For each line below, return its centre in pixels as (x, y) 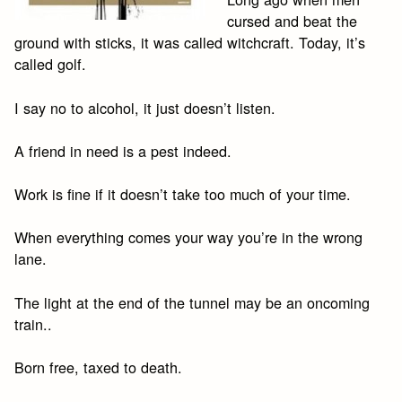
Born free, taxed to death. (99, 367)
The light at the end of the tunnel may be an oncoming (192, 302)
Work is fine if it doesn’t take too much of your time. (183, 194)
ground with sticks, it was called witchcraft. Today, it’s (190, 43)
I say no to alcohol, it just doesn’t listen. (145, 107)
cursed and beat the (293, 21)
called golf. (51, 64)
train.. (34, 323)
